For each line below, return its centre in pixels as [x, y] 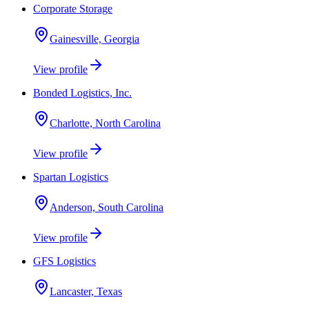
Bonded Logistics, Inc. [82, 93]
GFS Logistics [64, 261]
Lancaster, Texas [86, 291]
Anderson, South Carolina [107, 207]
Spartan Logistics [71, 177]
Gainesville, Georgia [94, 39]
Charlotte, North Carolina [105, 123]
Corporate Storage [73, 9]
